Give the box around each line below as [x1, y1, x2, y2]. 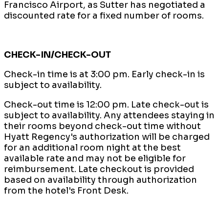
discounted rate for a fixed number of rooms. [4, 10, 207, 21]
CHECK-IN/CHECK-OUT [4, 49, 113, 60]
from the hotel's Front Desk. [4, 185, 131, 196]
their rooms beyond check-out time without [4, 120, 201, 131]
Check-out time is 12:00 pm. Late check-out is [4, 99, 209, 110]
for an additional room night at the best [4, 142, 181, 153]
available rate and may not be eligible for [4, 153, 186, 164]
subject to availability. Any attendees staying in [4, 109, 215, 121]
